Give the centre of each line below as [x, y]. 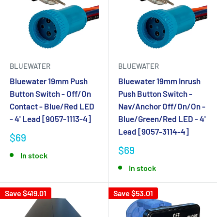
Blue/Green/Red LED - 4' [162, 119]
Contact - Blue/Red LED [52, 106]
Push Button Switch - [155, 93]
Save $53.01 [133, 193]
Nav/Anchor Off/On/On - [162, 106]
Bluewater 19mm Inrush [159, 81]
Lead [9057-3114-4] [154, 131]
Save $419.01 [26, 193]
